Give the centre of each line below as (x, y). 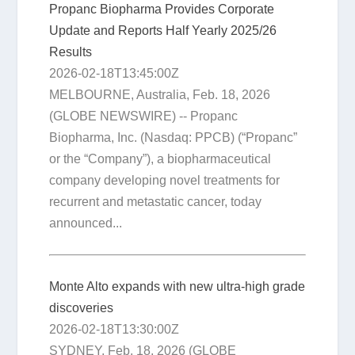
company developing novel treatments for (165, 180)
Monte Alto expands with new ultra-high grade (177, 287)
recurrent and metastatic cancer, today (156, 201)
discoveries (82, 308)
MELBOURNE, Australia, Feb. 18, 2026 (160, 94)
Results (71, 52)
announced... (86, 223)
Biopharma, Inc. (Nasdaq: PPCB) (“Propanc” (174, 137)
